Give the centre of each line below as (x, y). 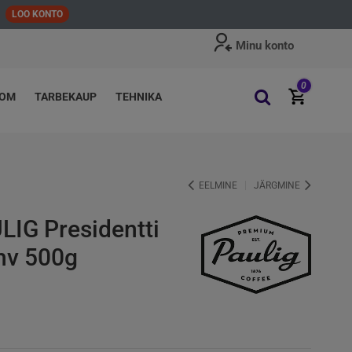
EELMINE (218, 185)
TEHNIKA (139, 97)
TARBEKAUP (66, 97)
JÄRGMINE (277, 185)
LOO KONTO (37, 14)
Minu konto (264, 46)
